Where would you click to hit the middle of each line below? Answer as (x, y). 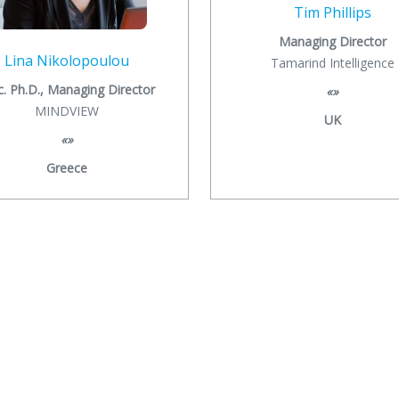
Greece (66, 167)
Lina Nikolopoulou (66, 60)
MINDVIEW (66, 110)
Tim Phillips (332, 12)
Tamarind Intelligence (332, 62)
